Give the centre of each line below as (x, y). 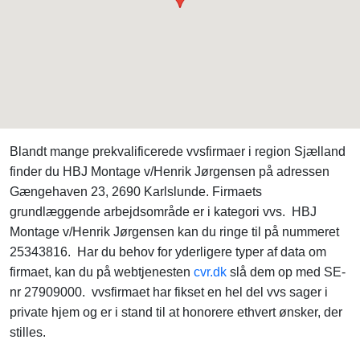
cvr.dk (210, 272)
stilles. (28, 332)
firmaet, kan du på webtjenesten (102, 272)
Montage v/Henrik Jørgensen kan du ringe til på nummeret (174, 232)
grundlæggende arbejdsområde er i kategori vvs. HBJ (163, 212)
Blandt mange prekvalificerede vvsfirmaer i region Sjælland (178, 151)
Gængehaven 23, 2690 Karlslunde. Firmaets (136, 192)
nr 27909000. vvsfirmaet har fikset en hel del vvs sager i (169, 292)
